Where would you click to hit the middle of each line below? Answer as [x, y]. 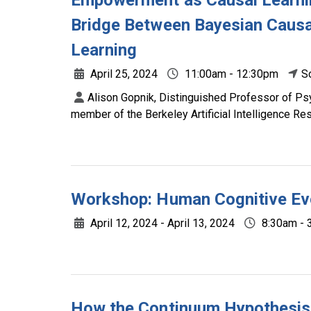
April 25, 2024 [123, 74]
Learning [104, 50]
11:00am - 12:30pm [230, 74]
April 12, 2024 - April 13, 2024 [161, 223]
